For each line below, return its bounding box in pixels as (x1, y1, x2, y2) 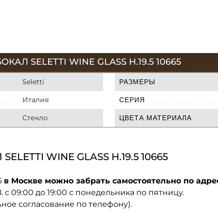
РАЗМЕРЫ (119, 77, 155, 86)
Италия (22, 95, 49, 104)
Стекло (22, 113, 48, 122)
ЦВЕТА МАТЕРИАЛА (119, 113, 192, 122)
